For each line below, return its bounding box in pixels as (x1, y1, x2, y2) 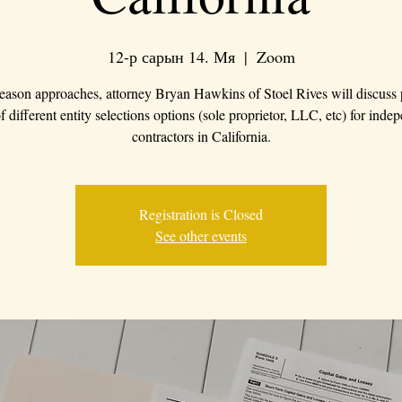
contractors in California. (131, 126, 271, 145)
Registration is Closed (139, 204, 263, 223)
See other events (155, 225, 247, 245)
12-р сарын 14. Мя (107, 45, 235, 67)
